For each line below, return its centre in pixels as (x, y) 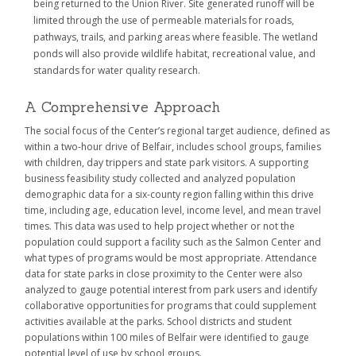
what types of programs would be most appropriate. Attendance (171, 257)
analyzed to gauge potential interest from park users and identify (171, 289)
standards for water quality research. (117, 70)
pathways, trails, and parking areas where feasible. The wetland (176, 37)
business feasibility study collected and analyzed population (160, 178)
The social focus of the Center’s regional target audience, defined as (177, 130)
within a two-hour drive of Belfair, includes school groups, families (173, 146)
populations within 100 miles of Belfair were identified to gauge (167, 337)
